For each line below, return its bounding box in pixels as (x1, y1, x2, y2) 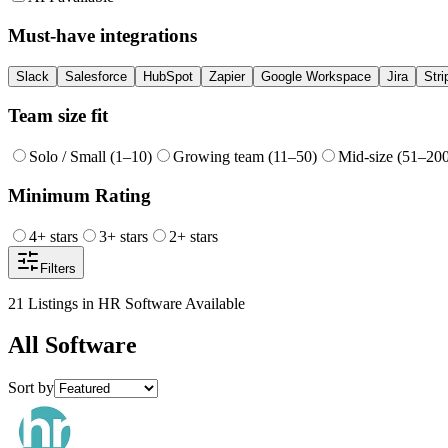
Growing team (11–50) (173, 148, 317, 166)
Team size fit (8, 105, 108, 127)
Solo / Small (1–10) (29, 148, 152, 166)
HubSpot (143, 68, 193, 84)
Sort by (8, 379, 54, 397)
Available (182, 294, 245, 312)
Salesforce (65, 68, 127, 84)
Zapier (209, 68, 245, 84)
